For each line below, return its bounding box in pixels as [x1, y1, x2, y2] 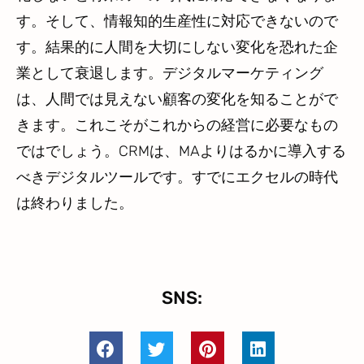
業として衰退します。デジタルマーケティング [16, 64, 323, 83]
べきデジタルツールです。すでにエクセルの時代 [16, 168, 338, 187]
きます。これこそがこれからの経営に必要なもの [16, 116, 338, 135]
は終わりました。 [16, 194, 133, 213]
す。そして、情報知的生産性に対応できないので [16, 12, 338, 31]
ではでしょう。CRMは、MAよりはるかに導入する [16, 142, 346, 161]
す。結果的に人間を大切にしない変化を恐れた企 [16, 38, 338, 57]
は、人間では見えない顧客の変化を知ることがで [16, 90, 338, 109]
